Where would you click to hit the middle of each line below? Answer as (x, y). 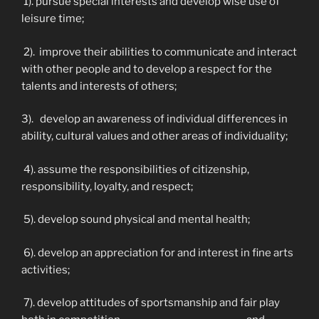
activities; (47, 270)
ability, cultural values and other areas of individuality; (155, 136)
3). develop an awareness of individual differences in (155, 119)
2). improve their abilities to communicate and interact (159, 52)
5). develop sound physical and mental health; (136, 219)
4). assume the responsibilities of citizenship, (135, 169)
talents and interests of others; (99, 86)
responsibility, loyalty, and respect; (107, 186)
